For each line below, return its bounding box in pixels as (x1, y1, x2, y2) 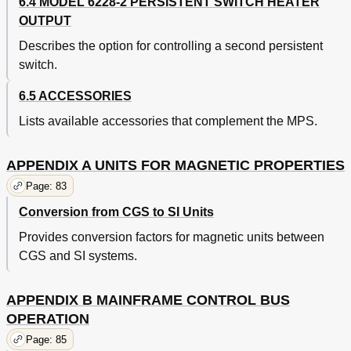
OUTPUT (19, 14, 71, 28)
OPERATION (6, 311, 89, 327)
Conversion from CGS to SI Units (19, 205, 214, 219)
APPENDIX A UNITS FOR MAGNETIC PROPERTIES (6, 157, 345, 174)
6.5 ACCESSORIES (19, 89, 132, 103)
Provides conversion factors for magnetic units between (19, 230, 324, 244)
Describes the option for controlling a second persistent (19, 39, 323, 53)
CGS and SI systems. (19, 249, 137, 263)
